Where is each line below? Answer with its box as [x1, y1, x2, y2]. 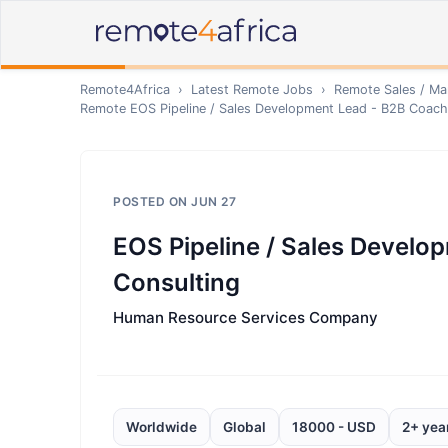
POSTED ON [113, 194, 191, 209]
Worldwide [126, 419, 197, 435]
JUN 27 [191, 194, 236, 209]
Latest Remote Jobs [191, 82, 313, 97]
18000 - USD [292, 419, 376, 435]
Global [223, 419, 266, 435]
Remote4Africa [80, 82, 170, 97]
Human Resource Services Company [113, 308, 378, 327]
